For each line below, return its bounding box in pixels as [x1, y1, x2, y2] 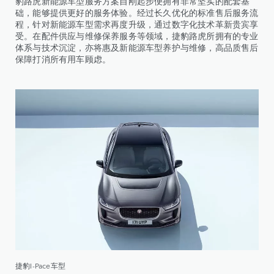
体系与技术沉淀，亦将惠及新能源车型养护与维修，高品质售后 [15, 40, 259, 53]
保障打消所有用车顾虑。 [15, 52, 111, 65]
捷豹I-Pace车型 [15, 260, 65, 272]
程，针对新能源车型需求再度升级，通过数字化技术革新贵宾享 [15, 17, 259, 30]
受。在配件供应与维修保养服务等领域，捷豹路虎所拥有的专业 [15, 29, 259, 42]
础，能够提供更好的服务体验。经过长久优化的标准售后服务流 [15, 6, 259, 18]
